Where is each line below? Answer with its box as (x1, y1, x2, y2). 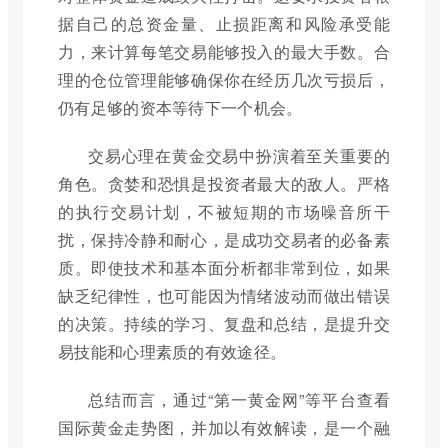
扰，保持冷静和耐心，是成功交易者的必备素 (58, 227, 390, 251)
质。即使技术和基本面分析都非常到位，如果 (58, 255, 390, 279)
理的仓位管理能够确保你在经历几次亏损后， (58, 67, 390, 91)
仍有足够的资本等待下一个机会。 (58, 95, 303, 119)
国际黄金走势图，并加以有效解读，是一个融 (58, 415, 390, 439)
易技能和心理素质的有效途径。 (58, 339, 287, 363)
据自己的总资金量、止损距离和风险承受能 (58, 11, 390, 35)
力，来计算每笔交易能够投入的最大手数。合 (58, 39, 390, 63)
